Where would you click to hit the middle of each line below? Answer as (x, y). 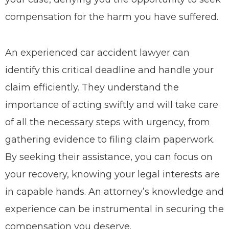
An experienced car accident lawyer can (97, 53)
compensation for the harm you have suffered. (112, 17)
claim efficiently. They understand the (92, 87)
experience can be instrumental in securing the (114, 209)
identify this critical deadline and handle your (109, 70)
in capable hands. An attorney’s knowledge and (114, 192)
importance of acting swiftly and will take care (112, 105)
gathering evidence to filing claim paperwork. (110, 140)
